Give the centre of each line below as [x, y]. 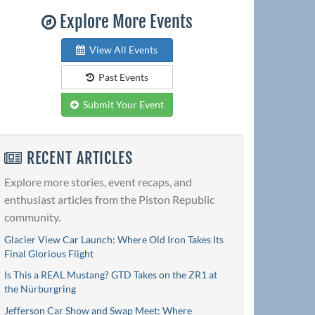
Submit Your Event [121, 105]
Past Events [121, 77]
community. [32, 217]
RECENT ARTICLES [77, 158]
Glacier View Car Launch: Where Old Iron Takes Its [114, 239]
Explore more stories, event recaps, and [98, 181]
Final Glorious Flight [49, 253]
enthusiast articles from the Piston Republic [109, 199]
